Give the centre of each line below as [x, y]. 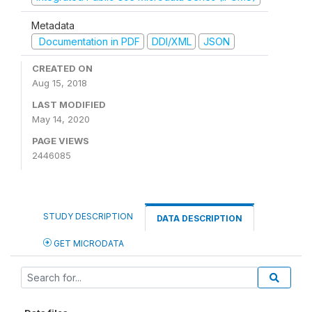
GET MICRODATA [88, 243]
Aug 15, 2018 [60, 83]
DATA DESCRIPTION [200, 218]
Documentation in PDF [88, 41]
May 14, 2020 [61, 119]
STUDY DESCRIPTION [88, 216]
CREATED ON [62, 68]
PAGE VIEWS [61, 141]
